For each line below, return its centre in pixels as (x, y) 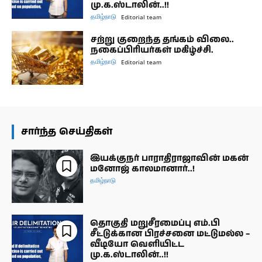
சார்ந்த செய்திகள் (67, 131)
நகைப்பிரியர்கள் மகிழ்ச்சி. (152, 50)
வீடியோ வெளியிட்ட (137, 244)
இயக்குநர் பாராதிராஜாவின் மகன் (170, 158)
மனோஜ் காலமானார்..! (143, 168)
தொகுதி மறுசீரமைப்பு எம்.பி (155, 223)
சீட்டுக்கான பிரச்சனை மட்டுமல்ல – (170, 234)
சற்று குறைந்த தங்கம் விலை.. (163, 39)
